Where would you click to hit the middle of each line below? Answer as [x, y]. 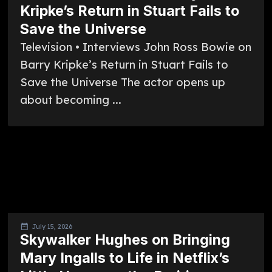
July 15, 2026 [52, 226]
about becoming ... [70, 100]
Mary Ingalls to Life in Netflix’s [124, 257]
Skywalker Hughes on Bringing [125, 239]
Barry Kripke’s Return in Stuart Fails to [124, 65]
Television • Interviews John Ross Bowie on [135, 47]
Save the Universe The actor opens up [122, 83]
